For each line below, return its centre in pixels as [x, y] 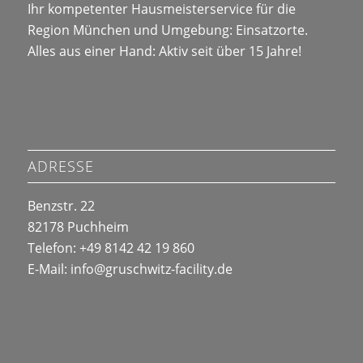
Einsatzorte [270, 30]
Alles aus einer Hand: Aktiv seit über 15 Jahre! [164, 51]
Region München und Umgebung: [131, 30]
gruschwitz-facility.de [169, 269]
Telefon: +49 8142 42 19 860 [111, 248]
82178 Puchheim [78, 226]
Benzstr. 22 [61, 205]
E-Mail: [49, 269]
